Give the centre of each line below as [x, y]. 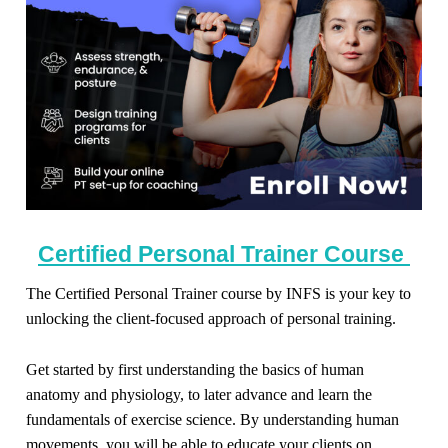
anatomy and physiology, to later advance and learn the [199, 394]
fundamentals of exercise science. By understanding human [213, 419]
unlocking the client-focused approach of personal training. [211, 319]
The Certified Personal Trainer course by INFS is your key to [219, 294]
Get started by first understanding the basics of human [195, 369]
